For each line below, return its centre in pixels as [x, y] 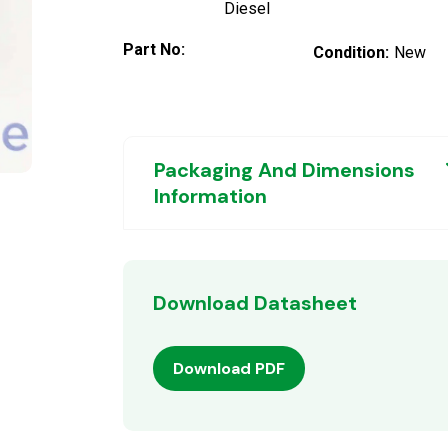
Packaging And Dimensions [284, 169]
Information [210, 195]
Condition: [350, 52]
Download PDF [229, 368]
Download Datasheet [255, 302]
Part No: [154, 49]
